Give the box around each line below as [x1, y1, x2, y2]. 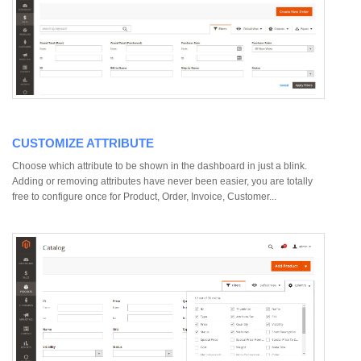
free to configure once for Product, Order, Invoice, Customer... [12, 190, 276, 202]
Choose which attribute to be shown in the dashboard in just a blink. [12, 160, 307, 172]
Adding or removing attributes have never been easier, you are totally [12, 175, 313, 187]
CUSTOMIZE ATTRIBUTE [12, 135, 154, 150]
